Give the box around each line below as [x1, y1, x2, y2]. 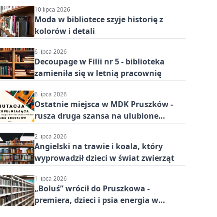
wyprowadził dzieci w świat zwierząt [34, 152, 174, 163]
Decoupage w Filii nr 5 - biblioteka [34, 56, 165, 67]
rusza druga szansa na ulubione [34, 110, 158, 121]
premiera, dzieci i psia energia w [34, 195, 158, 206]
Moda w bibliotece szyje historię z [34, 14, 163, 25]
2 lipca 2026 [34, 132, 67, 140]
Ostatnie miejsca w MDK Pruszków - [34, 98, 173, 109]
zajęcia [34, 122, 61, 133]
